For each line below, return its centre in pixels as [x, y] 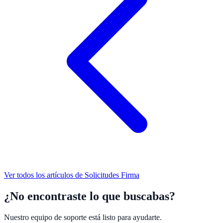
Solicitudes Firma [112, 175]
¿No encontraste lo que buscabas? [90, 196]
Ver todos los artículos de [44, 175]
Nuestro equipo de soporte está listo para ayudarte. [83, 218]
